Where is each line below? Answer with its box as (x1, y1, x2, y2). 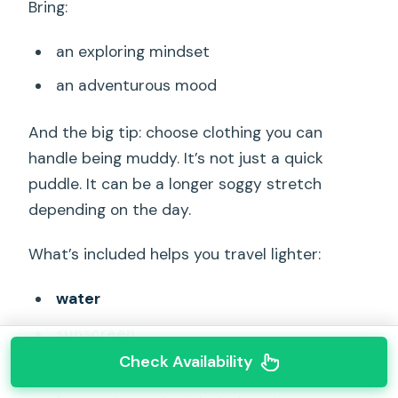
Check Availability (118, 351, 253, 372)
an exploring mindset (55, 41, 210, 61)
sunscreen (55, 322, 135, 343)
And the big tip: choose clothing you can (28, 122, 323, 142)
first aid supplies (55, 357, 178, 378)
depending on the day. (28, 199, 192, 219)
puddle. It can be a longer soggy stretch (28, 173, 322, 194)
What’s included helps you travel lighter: (28, 243, 322, 264)
